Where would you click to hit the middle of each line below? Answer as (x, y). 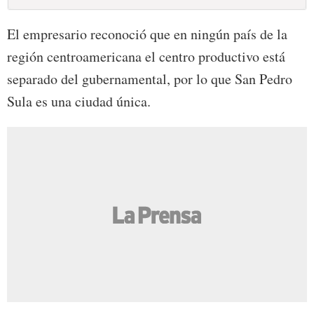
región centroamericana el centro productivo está (146, 57)
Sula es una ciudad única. (79, 102)
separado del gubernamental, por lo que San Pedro (150, 79)
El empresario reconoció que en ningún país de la (147, 34)
